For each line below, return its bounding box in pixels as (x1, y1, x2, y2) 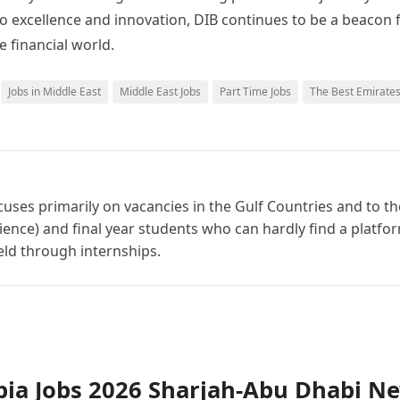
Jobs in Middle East (8, 84, 101, 99)
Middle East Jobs (120, 84, 201, 99)
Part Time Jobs (220, 84, 291, 99)
